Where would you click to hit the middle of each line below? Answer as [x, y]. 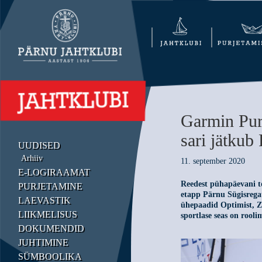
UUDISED [39, 145]
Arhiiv [32, 158]
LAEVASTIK [44, 200]
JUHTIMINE [43, 242]
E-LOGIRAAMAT [54, 172]
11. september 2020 [213, 161]
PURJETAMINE [50, 186]
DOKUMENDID [51, 228]
